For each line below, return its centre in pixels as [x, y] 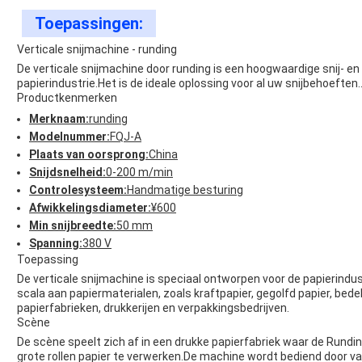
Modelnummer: [69, 137]
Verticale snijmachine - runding [97, 50]
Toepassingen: [89, 24]
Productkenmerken [67, 98]
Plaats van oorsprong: [89, 155]
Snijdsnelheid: [67, 173]
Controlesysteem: [78, 190]
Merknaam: [59, 119]
